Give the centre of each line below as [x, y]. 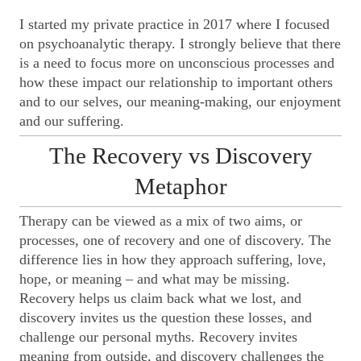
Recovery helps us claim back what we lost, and [160, 298]
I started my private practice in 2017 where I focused [174, 24]
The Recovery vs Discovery [180, 155]
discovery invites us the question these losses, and [166, 317]
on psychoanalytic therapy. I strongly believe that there [180, 43]
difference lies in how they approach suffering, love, [173, 259]
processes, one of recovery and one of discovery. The [175, 240]
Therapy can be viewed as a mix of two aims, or [161, 220]
